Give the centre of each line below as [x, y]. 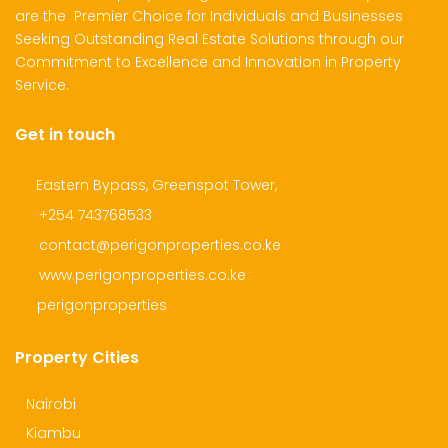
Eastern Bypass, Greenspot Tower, [156, 184]
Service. [42, 84]
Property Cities [77, 357]
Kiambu [51, 432]
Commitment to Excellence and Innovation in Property [208, 61]
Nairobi [49, 403]
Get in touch [65, 134]
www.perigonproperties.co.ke [142, 274]
